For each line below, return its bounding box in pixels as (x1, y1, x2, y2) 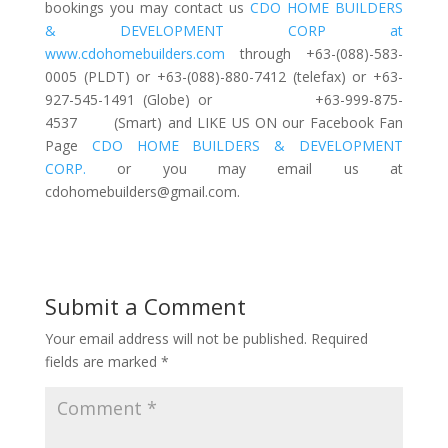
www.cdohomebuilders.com (44, 44, 240, 63)
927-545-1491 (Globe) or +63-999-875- (44, 90, 404, 109)
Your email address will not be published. (44, 329, 307, 348)
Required (310, 329, 368, 348)
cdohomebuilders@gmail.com (44, 182, 237, 201)
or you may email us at (85, 159, 404, 178)
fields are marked (44, 352, 161, 371)
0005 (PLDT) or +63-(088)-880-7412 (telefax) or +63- (44, 67, 404, 86)
